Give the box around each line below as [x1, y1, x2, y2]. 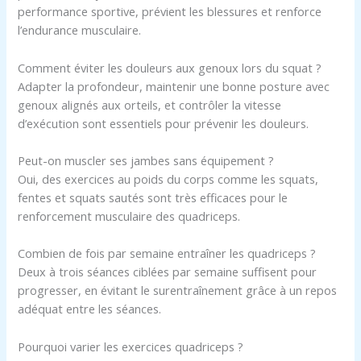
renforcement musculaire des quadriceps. [18, 207, 241, 224]
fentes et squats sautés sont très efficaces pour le [18, 189, 288, 205]
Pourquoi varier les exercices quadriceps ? [18, 338, 244, 355]
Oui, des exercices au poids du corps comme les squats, [18, 170, 319, 187]
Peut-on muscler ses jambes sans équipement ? [18, 151, 275, 168]
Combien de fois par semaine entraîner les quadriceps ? [18, 245, 317, 262]
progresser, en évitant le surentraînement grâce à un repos [18, 282, 338, 299]
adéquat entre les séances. [18, 301, 162, 317]
